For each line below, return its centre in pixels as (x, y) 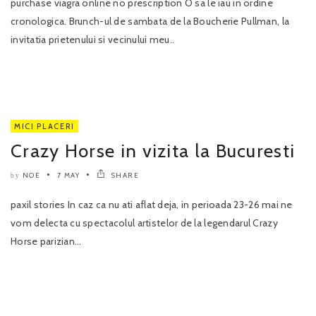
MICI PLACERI (44, 127)
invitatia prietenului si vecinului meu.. (93, 40)
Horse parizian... (46, 242)
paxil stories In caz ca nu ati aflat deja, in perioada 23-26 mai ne (152, 205)
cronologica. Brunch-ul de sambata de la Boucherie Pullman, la (150, 22)
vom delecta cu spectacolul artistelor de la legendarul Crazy (144, 223)
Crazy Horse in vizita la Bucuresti (153, 151)
